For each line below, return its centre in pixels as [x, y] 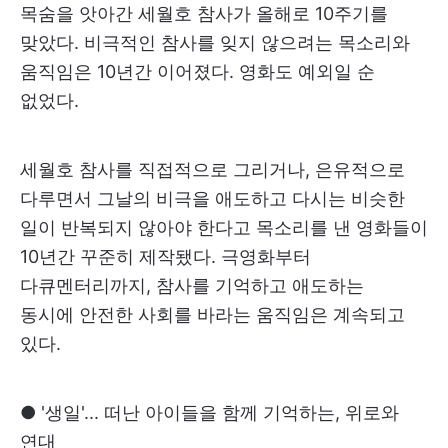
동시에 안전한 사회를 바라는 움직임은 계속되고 [212, 314]
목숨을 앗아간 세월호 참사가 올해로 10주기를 [204, 13]
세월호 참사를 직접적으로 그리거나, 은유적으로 [212, 169]
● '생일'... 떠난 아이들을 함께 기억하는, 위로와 [209, 412]
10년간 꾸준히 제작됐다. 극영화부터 [165, 256]
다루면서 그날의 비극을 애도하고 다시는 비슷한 [212, 198]
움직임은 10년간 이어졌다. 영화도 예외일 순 [197, 71]
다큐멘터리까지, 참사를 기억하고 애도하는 [192, 285]
